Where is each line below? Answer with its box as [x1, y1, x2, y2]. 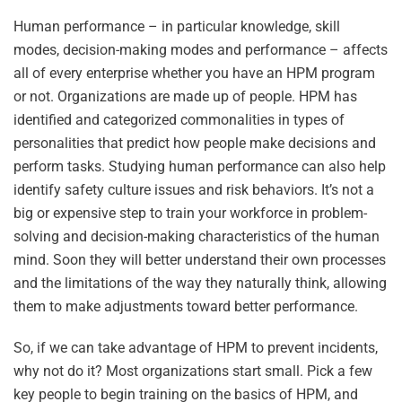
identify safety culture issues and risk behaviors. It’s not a [13, 181, 374, 198]
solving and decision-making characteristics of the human [13, 228, 380, 245]
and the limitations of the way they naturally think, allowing [13, 275, 387, 292]
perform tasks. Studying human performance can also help [13, 158, 386, 175]
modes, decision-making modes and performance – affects [13, 41, 388, 58]
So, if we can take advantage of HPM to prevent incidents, [13, 339, 378, 356]
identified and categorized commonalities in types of [13, 111, 345, 128]
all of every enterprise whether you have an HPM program [13, 65, 375, 82]
